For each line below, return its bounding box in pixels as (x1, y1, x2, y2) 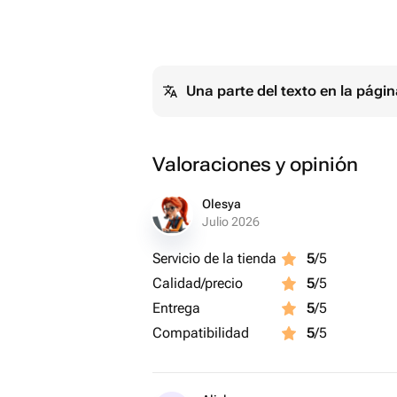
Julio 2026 (202, 214, 260, 229)
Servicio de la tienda (152, 250, 276, 267)
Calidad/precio (152, 275, 243, 292)
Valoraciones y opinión (152, 153, 358, 175)
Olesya (202, 197, 241, 211)
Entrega (152, 300, 200, 316)
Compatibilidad (152, 324, 249, 341)
